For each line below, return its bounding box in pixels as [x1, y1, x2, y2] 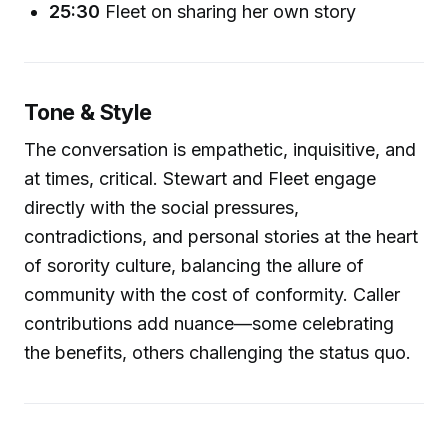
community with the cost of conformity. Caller [24, 284, 400, 306]
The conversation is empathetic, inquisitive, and [24, 139, 416, 161]
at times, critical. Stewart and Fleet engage [24, 168, 376, 190]
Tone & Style [24, 98, 152, 125]
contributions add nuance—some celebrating [24, 313, 394, 335]
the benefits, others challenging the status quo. [24, 342, 411, 364]
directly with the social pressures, [24, 197, 299, 219]
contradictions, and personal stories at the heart [24, 226, 418, 248]
